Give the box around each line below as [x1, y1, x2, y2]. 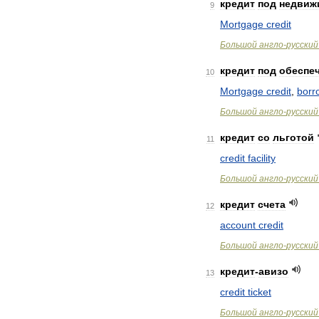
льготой [273, 132, 314, 143]
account [220, 219, 256, 231]
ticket [248, 286, 271, 298]
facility [248, 152, 276, 164]
